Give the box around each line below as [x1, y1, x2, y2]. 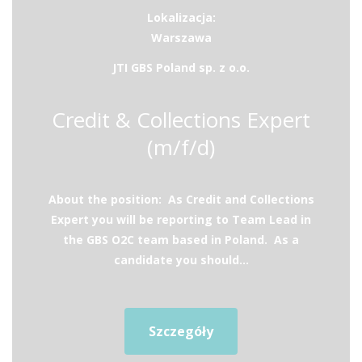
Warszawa [150, 30, 212, 45]
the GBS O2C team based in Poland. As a [63, 232, 299, 247]
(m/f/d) [147, 133, 215, 162]
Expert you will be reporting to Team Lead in [51, 212, 311, 227]
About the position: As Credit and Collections [48, 192, 314, 207]
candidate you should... [113, 252, 249, 267]
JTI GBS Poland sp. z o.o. [112, 60, 250, 75]
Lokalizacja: [146, 10, 216, 25]
